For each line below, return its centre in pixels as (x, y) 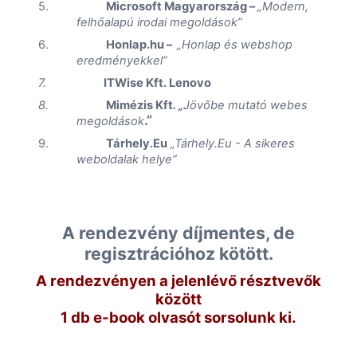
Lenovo (190, 82)
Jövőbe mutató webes (246, 105)
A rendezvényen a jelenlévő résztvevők (178, 280)
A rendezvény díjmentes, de (178, 232)
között (178, 299)
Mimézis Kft (140, 105)
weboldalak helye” (126, 159)
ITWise (124, 82)
